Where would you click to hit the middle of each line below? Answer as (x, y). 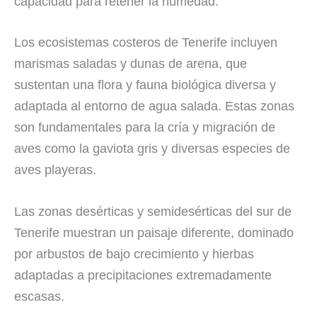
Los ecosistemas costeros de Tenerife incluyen (146, 43)
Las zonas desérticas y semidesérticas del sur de (153, 212)
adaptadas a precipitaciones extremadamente (143, 276)
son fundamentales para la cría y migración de (145, 128)
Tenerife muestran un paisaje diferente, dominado (154, 233)
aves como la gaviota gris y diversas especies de (152, 149)
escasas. (39, 297)
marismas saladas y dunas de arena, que (131, 64)
